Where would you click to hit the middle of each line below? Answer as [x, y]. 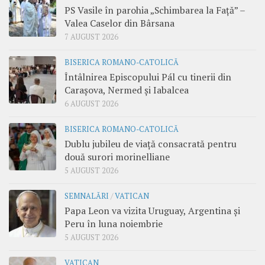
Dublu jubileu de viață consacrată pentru [151, 143]
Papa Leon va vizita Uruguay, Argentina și [152, 210]
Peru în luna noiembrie [114, 223]
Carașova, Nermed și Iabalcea [127, 90]
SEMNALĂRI [87, 196]
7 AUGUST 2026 [91, 37]
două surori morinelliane [117, 156]
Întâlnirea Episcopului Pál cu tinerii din [148, 77]
